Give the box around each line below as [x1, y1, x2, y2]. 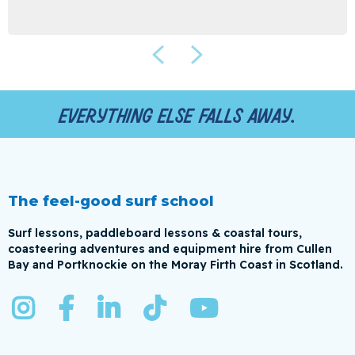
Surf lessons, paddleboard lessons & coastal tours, [8, 226, 302, 241]
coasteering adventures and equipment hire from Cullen [8, 242, 332, 257]
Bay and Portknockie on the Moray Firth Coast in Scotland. [8, 258, 343, 273]
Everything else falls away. [59, 106, 296, 127]
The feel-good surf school [8, 193, 214, 211]
